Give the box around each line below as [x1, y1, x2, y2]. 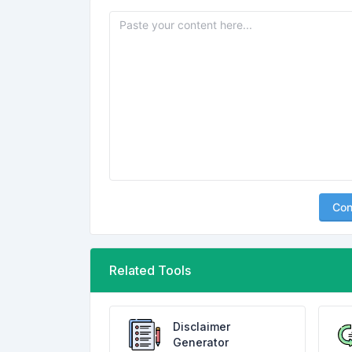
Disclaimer [173, 320, 230, 333]
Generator [173, 335, 229, 349]
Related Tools [109, 262, 191, 278]
